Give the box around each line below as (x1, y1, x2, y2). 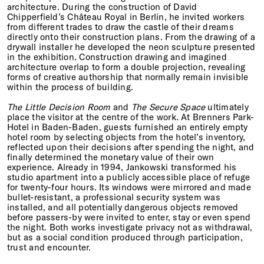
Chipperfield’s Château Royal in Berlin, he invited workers (7, 11, 245, 23)
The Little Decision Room (7, 101, 111, 113)
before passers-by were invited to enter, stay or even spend (7, 212, 251, 223)
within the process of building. (7, 81, 134, 93)
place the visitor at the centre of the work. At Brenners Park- (7, 111, 255, 123)
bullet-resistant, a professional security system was (7, 192, 220, 203)
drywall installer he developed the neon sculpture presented (7, 41, 256, 53)
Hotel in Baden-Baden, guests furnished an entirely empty (7, 121, 248, 133)
